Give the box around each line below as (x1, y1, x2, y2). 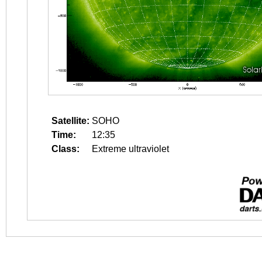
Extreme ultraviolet (92, 144, 169, 154)
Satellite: (51, 116, 89, 126)
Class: (51, 144, 80, 154)
